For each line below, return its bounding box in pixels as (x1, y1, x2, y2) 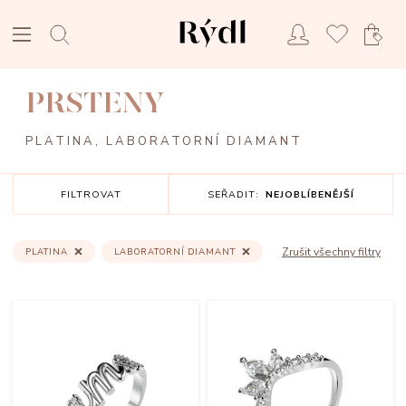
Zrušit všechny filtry (282, 244, 381, 259)
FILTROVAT (60, 188, 121, 201)
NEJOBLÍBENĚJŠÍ (266, 188, 354, 201)
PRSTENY (25, 85, 164, 121)
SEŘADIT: (208, 188, 259, 201)
